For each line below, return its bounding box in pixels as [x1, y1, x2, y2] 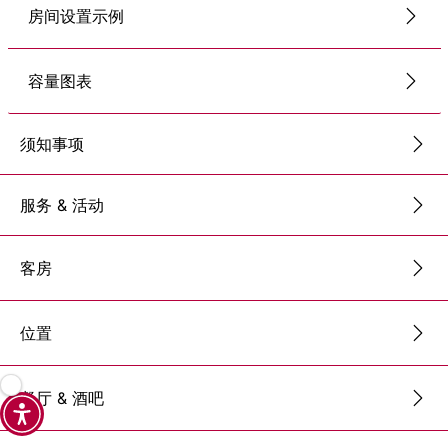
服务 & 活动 [20, 194, 104, 215]
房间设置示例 [27, 6, 124, 27]
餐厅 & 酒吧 [20, 388, 104, 409]
